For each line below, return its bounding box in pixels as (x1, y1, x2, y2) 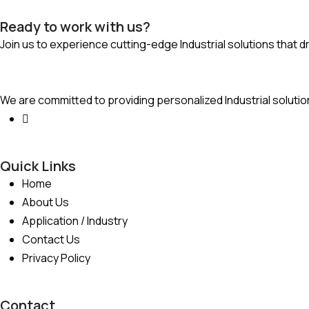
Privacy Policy (22, 250, 90, 266)
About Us (22, 195, 69, 210)
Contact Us (22, 232, 80, 247)
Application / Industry (22, 213, 128, 228)
